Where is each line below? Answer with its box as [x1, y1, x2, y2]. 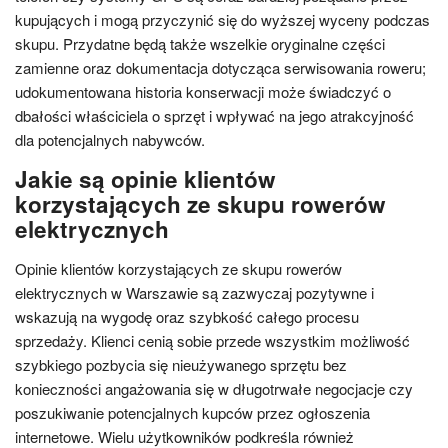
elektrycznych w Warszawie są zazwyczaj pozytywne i [15, 281, 374, 303]
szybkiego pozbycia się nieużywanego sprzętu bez [15, 353, 347, 375]
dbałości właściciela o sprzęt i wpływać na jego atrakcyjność [15, 104, 414, 126]
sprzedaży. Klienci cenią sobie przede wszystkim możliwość [15, 329, 410, 351]
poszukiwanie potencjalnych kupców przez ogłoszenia [15, 401, 370, 423]
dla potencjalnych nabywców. [15, 128, 205, 150]
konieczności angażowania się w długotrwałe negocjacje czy [15, 377, 413, 399]
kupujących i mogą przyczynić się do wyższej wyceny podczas [15, 8, 430, 30]
